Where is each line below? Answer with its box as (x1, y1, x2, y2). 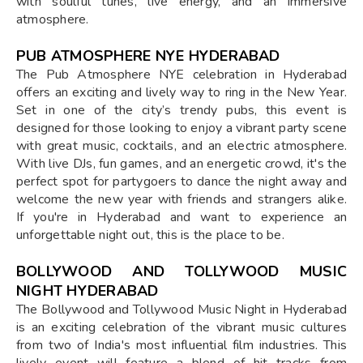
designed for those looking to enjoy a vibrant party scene (16, 118, 347, 137)
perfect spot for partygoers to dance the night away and (16, 172, 347, 190)
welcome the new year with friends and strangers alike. (16, 190, 347, 208)
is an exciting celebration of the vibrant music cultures (16, 318, 347, 336)
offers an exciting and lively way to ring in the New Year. (16, 83, 347, 101)
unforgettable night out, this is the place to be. (16, 225, 284, 244)
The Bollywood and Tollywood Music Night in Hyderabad (16, 300, 347, 318)
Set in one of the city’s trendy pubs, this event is (16, 100, 347, 119)
